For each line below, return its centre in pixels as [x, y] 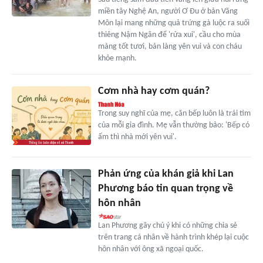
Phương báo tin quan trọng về [165, 189]
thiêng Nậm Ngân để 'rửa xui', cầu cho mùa [169, 35]
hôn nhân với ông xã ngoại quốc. [151, 249]
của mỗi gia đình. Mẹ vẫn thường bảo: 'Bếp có [173, 125]
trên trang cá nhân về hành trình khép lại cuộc [173, 238]
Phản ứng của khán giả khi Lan [166, 174]
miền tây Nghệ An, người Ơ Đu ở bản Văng [168, 11]
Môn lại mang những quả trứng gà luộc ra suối [173, 23]
